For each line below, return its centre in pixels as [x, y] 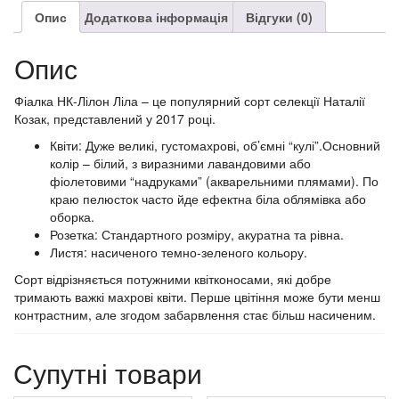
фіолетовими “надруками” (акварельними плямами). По [214, 181]
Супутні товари [108, 373]
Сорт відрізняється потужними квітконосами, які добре [173, 279]
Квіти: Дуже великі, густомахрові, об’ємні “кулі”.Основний [215, 146]
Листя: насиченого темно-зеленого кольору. [179, 252]
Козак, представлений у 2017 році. [115, 119]
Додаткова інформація [156, 16]
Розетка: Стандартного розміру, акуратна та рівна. [197, 235]
